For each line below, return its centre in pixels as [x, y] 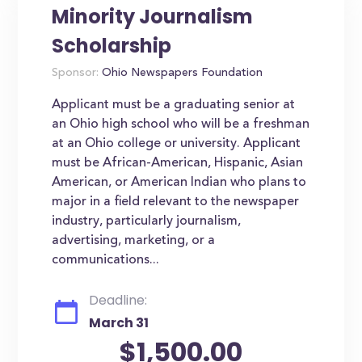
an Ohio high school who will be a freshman [181, 124]
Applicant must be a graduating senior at [174, 105]
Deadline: [118, 300]
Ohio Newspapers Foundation [181, 74]
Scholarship [112, 46]
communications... [106, 260]
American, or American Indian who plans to [179, 183]
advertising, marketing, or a [134, 241]
